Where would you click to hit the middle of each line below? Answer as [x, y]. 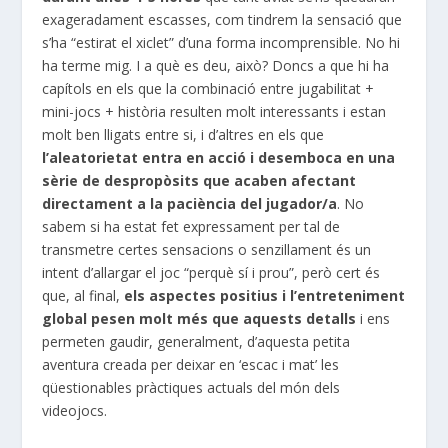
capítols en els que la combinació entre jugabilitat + [208, 89]
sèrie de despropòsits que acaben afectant [199, 181]
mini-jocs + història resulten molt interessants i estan [214, 112]
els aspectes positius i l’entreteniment [265, 296]
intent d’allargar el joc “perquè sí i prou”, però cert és [211, 273]
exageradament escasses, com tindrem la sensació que [222, 20]
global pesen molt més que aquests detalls [199, 319]
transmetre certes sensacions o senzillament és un [207, 250]
